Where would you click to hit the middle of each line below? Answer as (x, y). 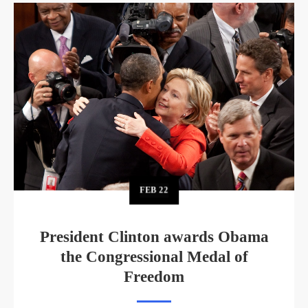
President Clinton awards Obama (154, 236)
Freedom (154, 276)
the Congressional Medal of (154, 256)
